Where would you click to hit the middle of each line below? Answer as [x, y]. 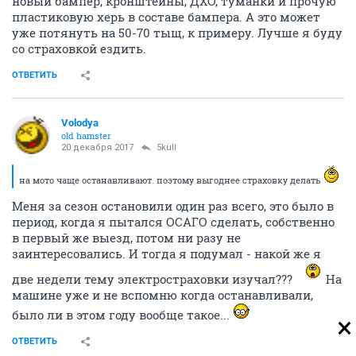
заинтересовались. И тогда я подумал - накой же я [166, 254]
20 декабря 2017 [97, 148]
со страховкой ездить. [79, 49]
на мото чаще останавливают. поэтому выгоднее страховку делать [171, 180]
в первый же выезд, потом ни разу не [126, 238]
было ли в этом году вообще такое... [122, 315]
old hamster [86, 136]
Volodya [80, 123]
